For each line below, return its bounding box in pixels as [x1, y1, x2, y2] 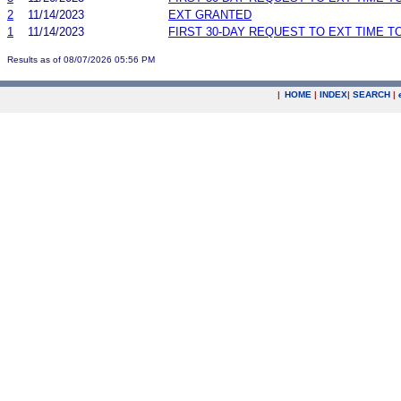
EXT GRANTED [168, 7, 252, 21]
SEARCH [353, 90, 390, 99]
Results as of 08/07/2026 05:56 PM [7, 54, 155, 64]
